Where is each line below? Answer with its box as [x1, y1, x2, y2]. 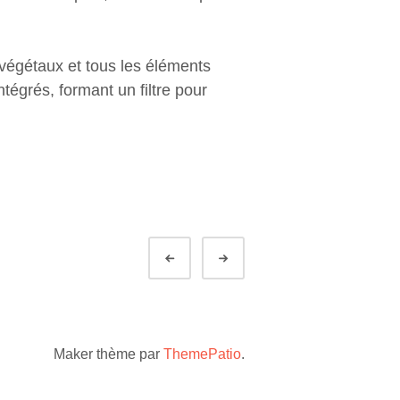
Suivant [234, 250, 286, 266]
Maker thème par [54, 346, 163, 362]
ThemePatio [163, 346, 241, 362]
